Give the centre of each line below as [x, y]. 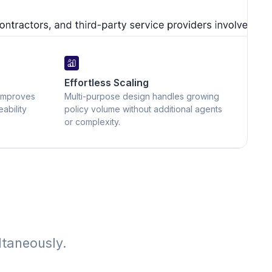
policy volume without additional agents [143, 109]
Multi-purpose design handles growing [141, 96]
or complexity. [92, 122]
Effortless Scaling [106, 83]
